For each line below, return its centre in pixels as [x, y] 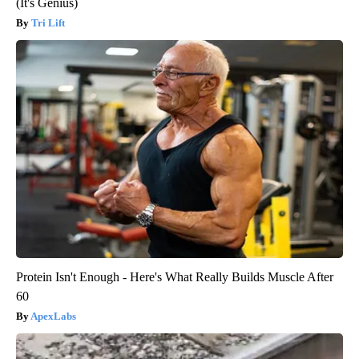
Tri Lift [48, 22]
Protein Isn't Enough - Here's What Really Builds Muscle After [175, 276]
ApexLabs [53, 316]
